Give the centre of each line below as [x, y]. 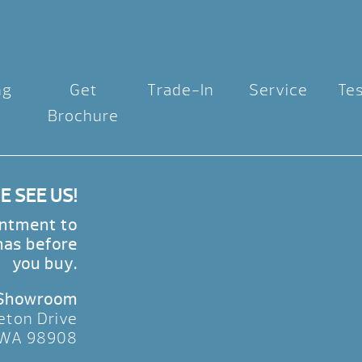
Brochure [84, 116]
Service [279, 90]
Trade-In [181, 90]
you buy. [45, 264]
